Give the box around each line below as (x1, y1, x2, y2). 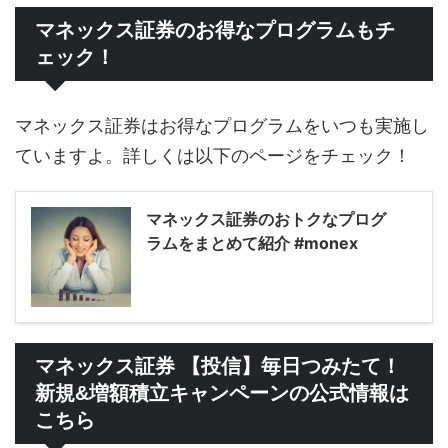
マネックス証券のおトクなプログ (146, 209, 386, 230)
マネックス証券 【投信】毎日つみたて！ (35, 355, 401, 378)
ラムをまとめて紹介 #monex (146, 233, 358, 254)
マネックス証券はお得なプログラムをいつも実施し (15, 115, 429, 137)
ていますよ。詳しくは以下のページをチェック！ (15, 145, 411, 167)
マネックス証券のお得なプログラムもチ (35, 19, 395, 42)
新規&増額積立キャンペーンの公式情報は (35, 382, 409, 405)
